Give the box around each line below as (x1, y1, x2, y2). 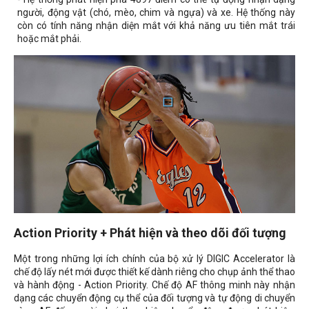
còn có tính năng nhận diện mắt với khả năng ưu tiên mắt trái (17, 20, 295, 32)
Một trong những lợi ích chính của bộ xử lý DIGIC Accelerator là (14, 253, 295, 265)
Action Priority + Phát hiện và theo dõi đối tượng (14, 226, 286, 241)
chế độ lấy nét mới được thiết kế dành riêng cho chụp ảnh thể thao (14, 266, 295, 278)
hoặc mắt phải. (17, 33, 81, 45)
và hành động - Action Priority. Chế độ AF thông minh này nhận (14, 279, 295, 291)
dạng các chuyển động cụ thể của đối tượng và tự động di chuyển (14, 292, 295, 304)
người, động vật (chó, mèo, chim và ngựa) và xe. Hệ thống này (17, 7, 295, 19)
